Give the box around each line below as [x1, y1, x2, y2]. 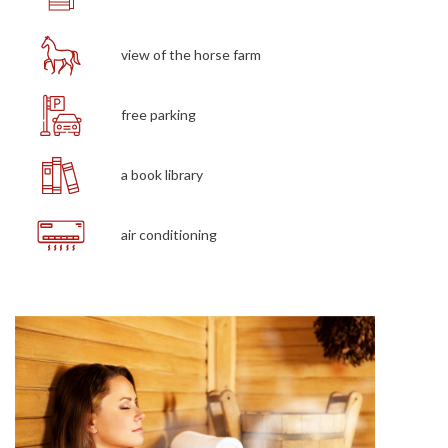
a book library [120, 166, 203, 184]
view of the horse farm [120, 46, 261, 64]
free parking [120, 106, 196, 124]
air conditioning [120, 226, 217, 244]
